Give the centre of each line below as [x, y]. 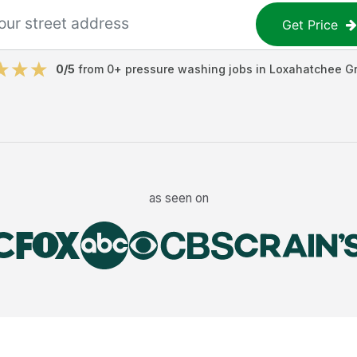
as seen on [178, 198]
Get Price [310, 24]
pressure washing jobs [188, 69]
